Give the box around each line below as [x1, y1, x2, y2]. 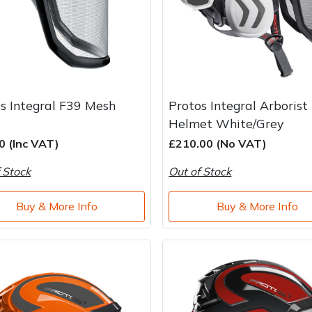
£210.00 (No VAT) [169, 136, 267, 150]
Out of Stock [169, 164, 232, 178]
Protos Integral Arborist [169, 97, 309, 113]
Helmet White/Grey [169, 115, 284, 131]
